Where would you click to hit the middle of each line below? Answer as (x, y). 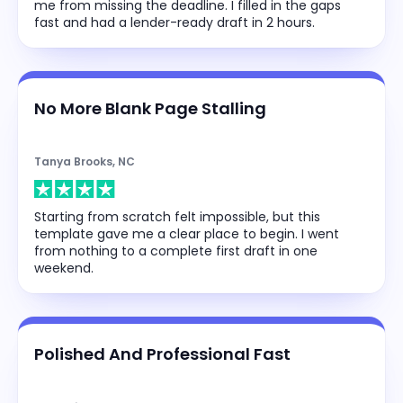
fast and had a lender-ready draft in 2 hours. (175, 22)
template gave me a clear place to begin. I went (187, 233)
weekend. (64, 268)
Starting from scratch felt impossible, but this (177, 216)
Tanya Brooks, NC (85, 161)
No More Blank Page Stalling (150, 108)
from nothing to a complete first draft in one (176, 251)
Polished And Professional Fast (162, 354)
